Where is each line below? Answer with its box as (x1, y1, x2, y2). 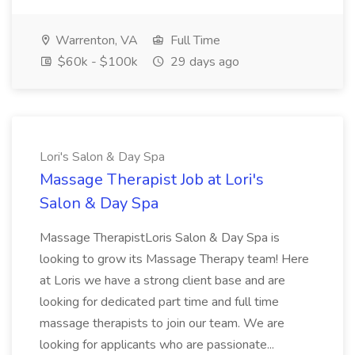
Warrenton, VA (52, 32, 138, 49)
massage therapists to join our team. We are (40, 315, 284, 332)
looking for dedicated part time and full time (40, 293, 279, 311)
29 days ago (167, 53, 239, 71)
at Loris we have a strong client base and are (40, 272, 285, 289)
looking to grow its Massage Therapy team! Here (40, 250, 309, 268)
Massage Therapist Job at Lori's (40, 169, 264, 190)
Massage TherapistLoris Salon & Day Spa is (40, 229, 280, 246)
